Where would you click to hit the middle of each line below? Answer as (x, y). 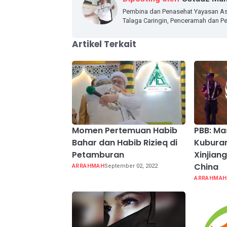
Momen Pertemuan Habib (125, 131)
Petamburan (98, 155)
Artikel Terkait (104, 44)
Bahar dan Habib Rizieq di (125, 143)
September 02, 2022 (131, 166)
